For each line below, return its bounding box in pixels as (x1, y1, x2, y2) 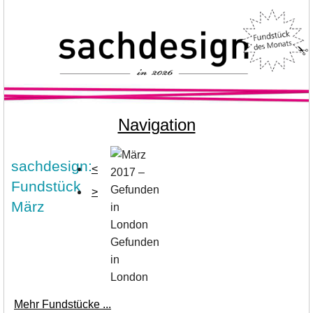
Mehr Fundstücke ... (14, 298, 111, 311)
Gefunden (110, 236, 159, 249)
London (110, 271, 148, 284)
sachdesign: (11, 158, 92, 175)
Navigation (117, 115, 196, 135)
